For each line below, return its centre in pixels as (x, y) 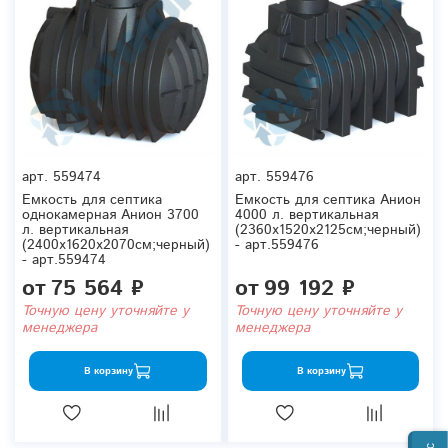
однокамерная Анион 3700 (110, 215)
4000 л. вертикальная (306, 215)
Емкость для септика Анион (327, 200)
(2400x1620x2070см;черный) (116, 245)
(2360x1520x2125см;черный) (327, 230)
